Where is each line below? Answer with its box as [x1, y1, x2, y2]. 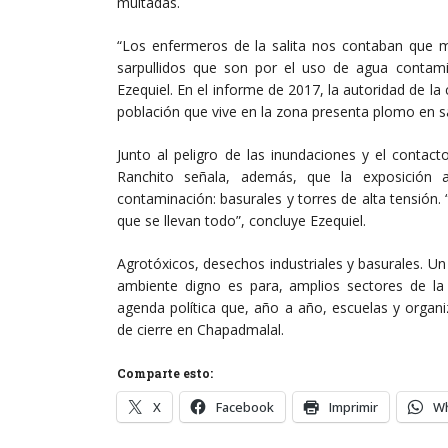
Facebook [216, 398, 274, 417]
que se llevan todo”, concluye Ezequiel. [117, 211, 366, 231]
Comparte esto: [117, 365, 213, 382]
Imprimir [329, 398, 378, 417]
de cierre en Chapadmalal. [117, 320, 284, 340]
